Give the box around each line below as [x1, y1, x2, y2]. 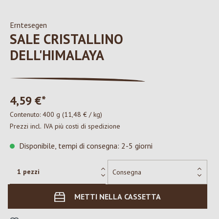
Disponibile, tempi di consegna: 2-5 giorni [17, 141, 153, 151]
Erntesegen [10, 20, 47, 30]
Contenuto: [10, 110, 43, 119]
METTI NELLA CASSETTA [74, 192, 161, 201]
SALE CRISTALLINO [10, 30, 123, 48]
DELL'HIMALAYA [10, 46, 104, 64]
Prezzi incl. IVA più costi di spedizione [10, 122, 120, 131]
